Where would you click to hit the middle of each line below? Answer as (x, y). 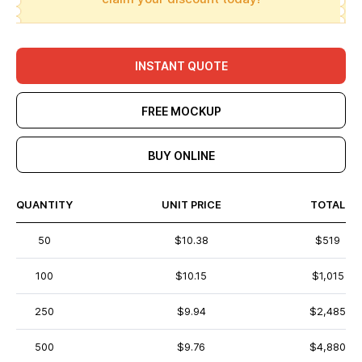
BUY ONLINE (181, 156)
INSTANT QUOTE (181, 66)
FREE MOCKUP (181, 111)
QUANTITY (44, 205)
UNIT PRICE (191, 205)
